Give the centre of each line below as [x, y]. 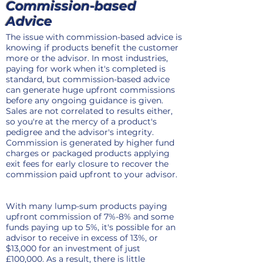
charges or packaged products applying [88, 153]
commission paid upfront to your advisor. [93, 174]
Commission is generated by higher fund [90, 143]
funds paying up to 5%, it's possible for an [91, 227]
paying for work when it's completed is [86, 69]
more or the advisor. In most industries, [87, 58]
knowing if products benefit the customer [92, 48]
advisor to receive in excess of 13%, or [82, 238]
